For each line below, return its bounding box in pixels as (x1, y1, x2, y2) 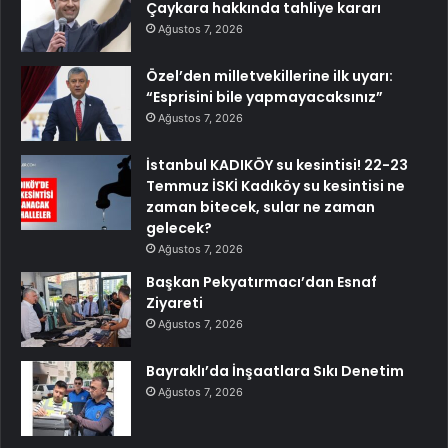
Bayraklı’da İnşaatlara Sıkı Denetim (146, 361, 404, 382)
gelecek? (146, 218, 212, 239)
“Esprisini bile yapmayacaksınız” (146, 87, 383, 108)
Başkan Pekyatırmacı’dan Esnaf (146, 272, 377, 293)
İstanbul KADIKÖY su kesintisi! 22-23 (146, 155, 408, 176)
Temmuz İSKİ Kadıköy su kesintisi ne (146, 176, 405, 197)
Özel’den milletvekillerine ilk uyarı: (146, 66, 393, 87)
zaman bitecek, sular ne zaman (146, 197, 375, 218)
